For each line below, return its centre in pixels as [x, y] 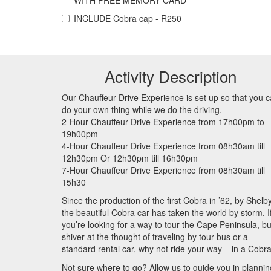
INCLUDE [93, 18]
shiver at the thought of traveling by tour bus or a [155, 237]
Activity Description [171, 76]
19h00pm [80, 133]
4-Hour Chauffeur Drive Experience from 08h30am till [163, 145]
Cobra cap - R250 [147, 18]
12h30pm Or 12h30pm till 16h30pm [130, 158]
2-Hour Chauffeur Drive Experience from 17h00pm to [163, 121]
